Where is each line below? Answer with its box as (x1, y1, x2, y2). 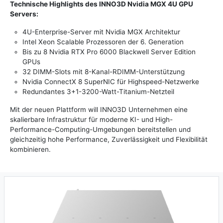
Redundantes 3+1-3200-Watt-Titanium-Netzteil (22, 88, 174, 96)
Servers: (10, 10, 38, 18)
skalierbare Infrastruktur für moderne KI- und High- (10, 115, 173, 124)
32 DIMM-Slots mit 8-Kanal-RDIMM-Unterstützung (22, 68, 185, 76)
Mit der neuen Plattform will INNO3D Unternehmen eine (10, 106, 188, 114)
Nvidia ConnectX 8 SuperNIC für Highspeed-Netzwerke (22, 78, 199, 86)
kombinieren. (10, 145, 51, 154)
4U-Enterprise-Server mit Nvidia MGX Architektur (22, 28, 180, 36)
